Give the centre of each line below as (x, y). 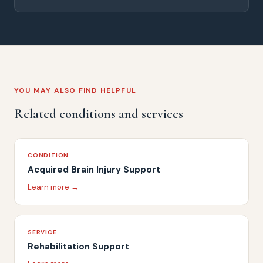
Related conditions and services (99, 114)
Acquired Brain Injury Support (94, 170)
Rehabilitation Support (78, 247)
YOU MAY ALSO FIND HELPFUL (75, 90)
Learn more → (53, 187)
